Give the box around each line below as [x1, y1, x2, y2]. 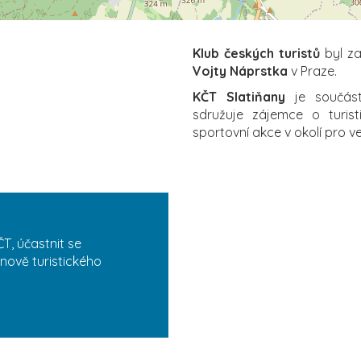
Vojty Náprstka [193, 62, 288, 79]
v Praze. [288, 62, 337, 79]
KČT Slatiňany [193, 88, 286, 105]
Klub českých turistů [193, 44, 320, 61]
